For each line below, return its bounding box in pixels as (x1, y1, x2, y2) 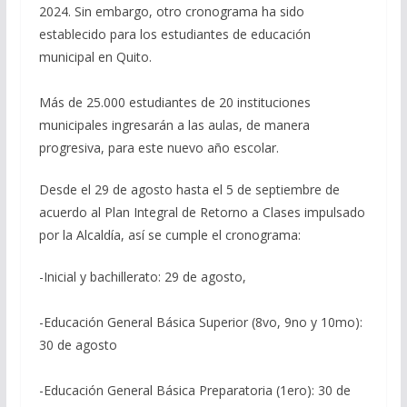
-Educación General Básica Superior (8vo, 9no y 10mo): (38, 313, 362, 332)
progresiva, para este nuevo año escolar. (38, 139, 279, 157)
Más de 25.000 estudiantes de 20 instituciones (38, 94, 311, 112)
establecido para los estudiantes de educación (38, 25, 311, 44)
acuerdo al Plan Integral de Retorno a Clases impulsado (38, 203, 365, 222)
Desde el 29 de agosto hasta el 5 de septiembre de (38, 181, 340, 199)
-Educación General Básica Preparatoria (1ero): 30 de (38, 382, 351, 400)
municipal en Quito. (38, 48, 152, 66)
